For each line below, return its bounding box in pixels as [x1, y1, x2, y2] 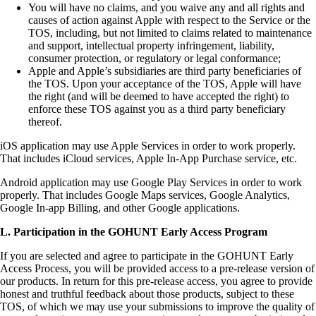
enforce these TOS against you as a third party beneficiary [28, 102, 286, 115]
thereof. [28, 115, 62, 128]
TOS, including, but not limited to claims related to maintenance [28, 26, 312, 39]
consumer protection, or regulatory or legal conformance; [28, 51, 281, 64]
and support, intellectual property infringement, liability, [28, 39, 274, 51]
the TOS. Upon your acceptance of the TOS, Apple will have [28, 77, 301, 90]
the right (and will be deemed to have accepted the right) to [28, 90, 289, 102]
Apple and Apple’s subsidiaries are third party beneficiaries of [28, 64, 301, 77]
